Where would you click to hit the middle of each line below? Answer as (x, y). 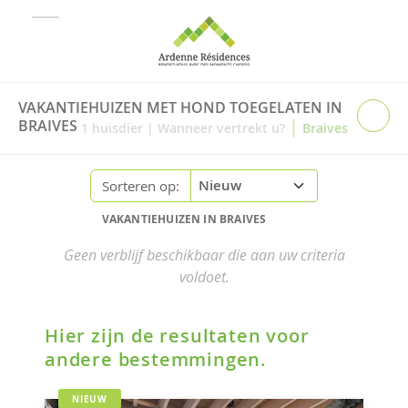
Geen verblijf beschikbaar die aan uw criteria (204, 255)
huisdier (117, 128)
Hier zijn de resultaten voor (177, 336)
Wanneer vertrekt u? (223, 128)
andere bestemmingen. (156, 360)
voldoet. (204, 277)
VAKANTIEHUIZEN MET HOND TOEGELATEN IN (180, 107)
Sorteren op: (141, 186)
